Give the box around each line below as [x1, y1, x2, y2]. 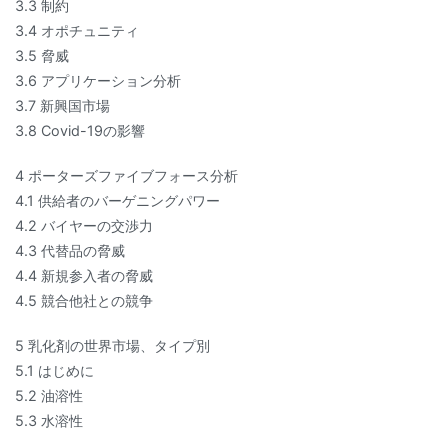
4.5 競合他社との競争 [15, 292, 153, 310]
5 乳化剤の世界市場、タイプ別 [15, 337, 210, 355]
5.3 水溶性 [15, 412, 83, 430]
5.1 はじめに [15, 362, 94, 380]
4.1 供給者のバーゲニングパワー [15, 192, 220, 210]
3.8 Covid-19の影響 [15, 121, 145, 139]
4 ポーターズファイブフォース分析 [15, 167, 238, 185]
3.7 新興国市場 [15, 96, 110, 114]
